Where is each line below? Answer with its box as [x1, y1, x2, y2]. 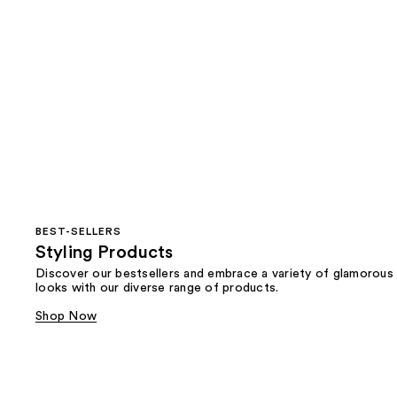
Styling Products [35, 243, 174, 261]
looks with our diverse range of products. [35, 281, 279, 294]
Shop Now [35, 309, 97, 323]
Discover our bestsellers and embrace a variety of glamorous [35, 267, 393, 280]
